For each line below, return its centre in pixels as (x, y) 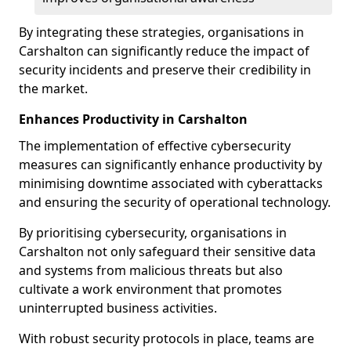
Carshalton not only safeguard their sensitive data (167, 251)
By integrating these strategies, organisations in (161, 32)
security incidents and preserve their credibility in (165, 70)
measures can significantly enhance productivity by (170, 165)
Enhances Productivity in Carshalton (133, 119)
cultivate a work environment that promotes (150, 289)
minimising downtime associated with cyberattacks (171, 183)
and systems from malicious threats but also (151, 270)
